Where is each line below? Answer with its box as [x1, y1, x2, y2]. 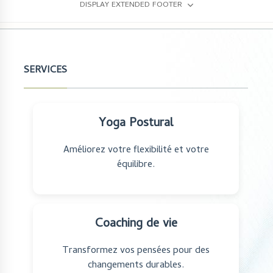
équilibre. [117, 157, 155, 173]
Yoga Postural [99, 113, 173, 134]
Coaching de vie [94, 214, 177, 235]
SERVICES [24, 62, 67, 79]
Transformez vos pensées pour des [62, 243, 210, 259]
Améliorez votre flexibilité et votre [63, 142, 209, 158]
